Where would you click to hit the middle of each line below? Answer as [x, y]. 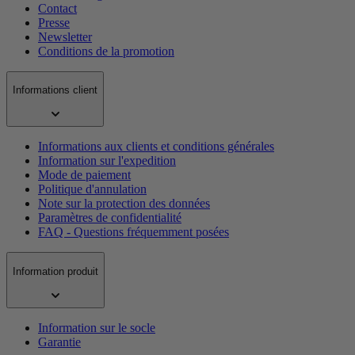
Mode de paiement [84, 175]
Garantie [59, 342]
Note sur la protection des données [124, 204]
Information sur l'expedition [107, 161]
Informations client [55, 90]
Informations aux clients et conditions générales [156, 147]
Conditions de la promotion [106, 51]
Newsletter [65, 36]
